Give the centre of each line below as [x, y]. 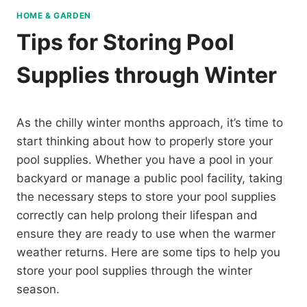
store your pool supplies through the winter [134, 270]
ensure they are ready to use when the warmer [146, 233]
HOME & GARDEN [54, 15]
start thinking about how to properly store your [145, 141]
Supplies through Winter [147, 75]
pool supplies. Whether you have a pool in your [145, 159]
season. [38, 289]
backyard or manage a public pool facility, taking [149, 178]
